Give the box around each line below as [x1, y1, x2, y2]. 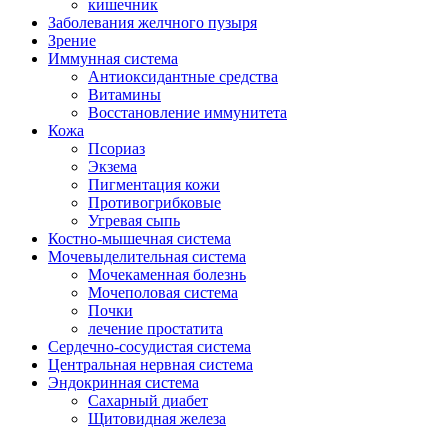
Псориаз [88, 140, 145, 157]
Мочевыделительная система [48, 248, 246, 265]
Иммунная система [48, 50, 178, 67]
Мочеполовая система [88, 284, 238, 301]
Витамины [88, 86, 161, 103]
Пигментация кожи [88, 176, 220, 193]
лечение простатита [88, 320, 223, 337]
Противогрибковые [88, 194, 221, 211]
